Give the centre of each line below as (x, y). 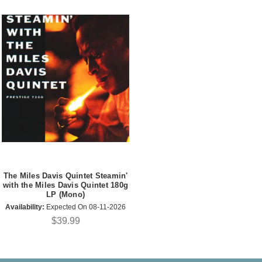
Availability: (25, 207)
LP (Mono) (65, 194)
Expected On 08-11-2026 (85, 207)
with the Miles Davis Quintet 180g (65, 185)
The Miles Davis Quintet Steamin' (65, 175)
